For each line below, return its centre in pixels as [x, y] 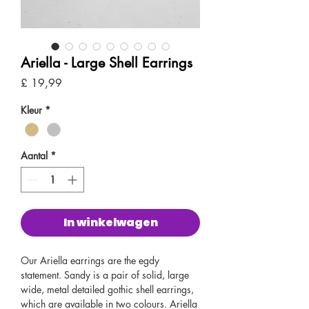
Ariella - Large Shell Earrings [107, 63]
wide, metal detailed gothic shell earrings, [107, 290]
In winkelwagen [110, 223]
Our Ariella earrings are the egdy [90, 261]
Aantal [34, 156]
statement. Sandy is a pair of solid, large [105, 275]
